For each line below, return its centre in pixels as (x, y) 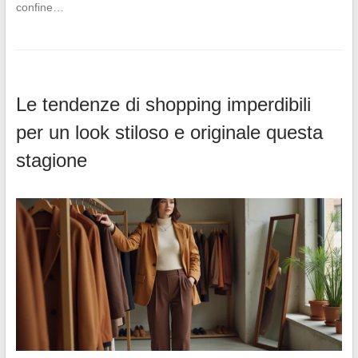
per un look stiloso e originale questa (169, 133)
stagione (51, 161)
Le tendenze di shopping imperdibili (163, 105)
